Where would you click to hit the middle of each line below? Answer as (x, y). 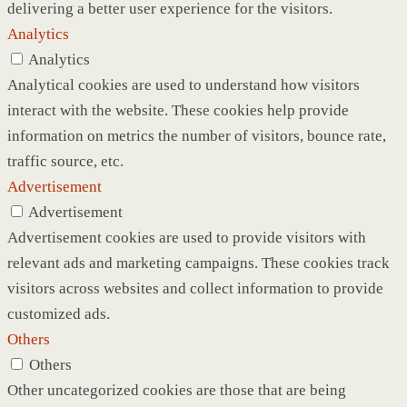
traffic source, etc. (65, 161)
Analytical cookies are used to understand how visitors (184, 84)
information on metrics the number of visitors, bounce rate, (197, 135)
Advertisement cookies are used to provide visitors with (187, 237)
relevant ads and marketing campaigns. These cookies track (199, 263)
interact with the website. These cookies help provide (178, 110)
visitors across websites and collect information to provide (195, 288)
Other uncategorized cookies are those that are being (177, 390)
